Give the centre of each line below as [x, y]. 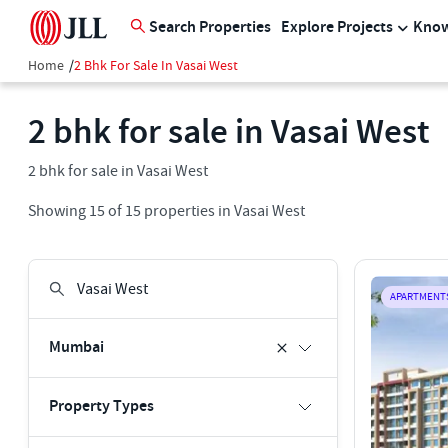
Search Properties [210, 27]
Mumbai [76, 347]
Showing [58, 211]
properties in [186, 211]
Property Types [101, 406]
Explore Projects [337, 27]
